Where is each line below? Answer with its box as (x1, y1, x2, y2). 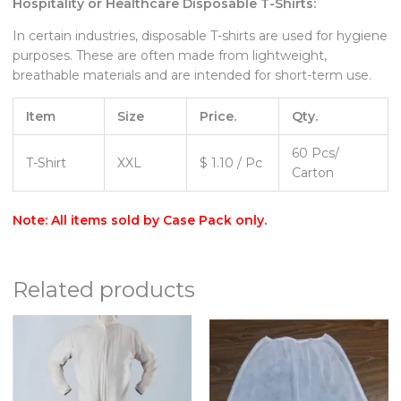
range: (111, 328, 149, 342)
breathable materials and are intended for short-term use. (13, 67, 371, 84)
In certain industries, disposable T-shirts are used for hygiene (13, 28, 388, 45)
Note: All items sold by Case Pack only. (13, 212, 267, 229)
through (111, 356, 161, 371)
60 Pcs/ (292, 145, 339, 162)
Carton (292, 165, 334, 182)
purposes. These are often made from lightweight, (13, 47, 327, 64)
